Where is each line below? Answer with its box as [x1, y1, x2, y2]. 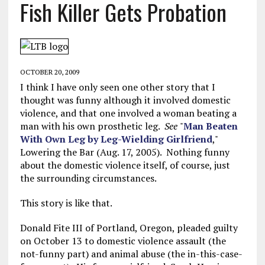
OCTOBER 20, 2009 [20, 67, 79, 76]
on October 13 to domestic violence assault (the [20, 234, 226, 247]
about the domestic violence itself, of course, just [20, 159, 230, 172]
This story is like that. [20, 196, 112, 209]
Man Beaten [183, 119, 238, 132]
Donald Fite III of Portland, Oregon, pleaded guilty [20, 221, 238, 234]
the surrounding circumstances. [20, 172, 157, 185]
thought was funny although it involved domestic [20, 93, 231, 106]
